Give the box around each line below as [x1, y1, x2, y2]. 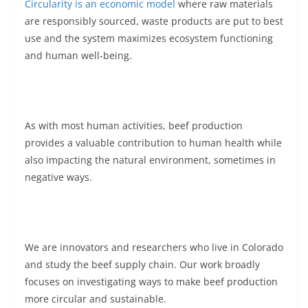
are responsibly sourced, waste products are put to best [25, 14, 283, 27]
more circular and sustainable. [25, 291, 166, 305]
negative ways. [25, 170, 92, 184]
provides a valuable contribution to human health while [25, 135, 282, 149]
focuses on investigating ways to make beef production [25, 274, 278, 288]
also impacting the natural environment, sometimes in [25, 153, 276, 166]
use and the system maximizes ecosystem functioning [25, 31, 273, 45]
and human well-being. [25, 48, 132, 62]
